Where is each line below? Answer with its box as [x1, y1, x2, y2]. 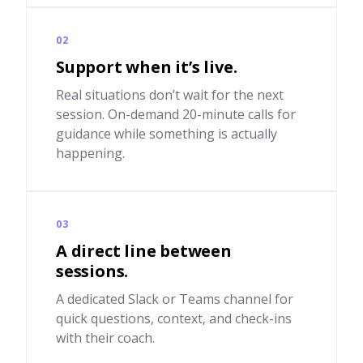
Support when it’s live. [56, 56, 237, 78]
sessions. [56, 260, 129, 282]
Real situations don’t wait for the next [56, 86, 284, 104]
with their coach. [56, 329, 155, 347]
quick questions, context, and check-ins [56, 310, 292, 327]
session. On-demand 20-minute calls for [56, 105, 296, 123]
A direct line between [56, 240, 232, 262]
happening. [56, 144, 125, 162]
